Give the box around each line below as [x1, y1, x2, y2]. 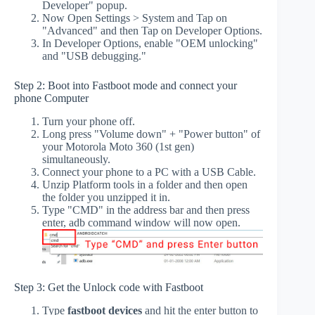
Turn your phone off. [42, 115, 135, 127]
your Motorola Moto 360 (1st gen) [42, 140, 194, 153]
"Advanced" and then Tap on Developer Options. [42, 24, 262, 37]
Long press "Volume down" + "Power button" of [42, 127, 260, 140]
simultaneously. [42, 153, 110, 165]
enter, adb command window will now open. [42, 216, 240, 229]
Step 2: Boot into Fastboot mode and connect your [14, 79, 237, 91]
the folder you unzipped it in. [42, 191, 170, 203]
